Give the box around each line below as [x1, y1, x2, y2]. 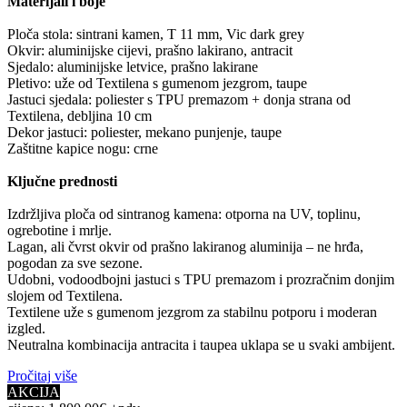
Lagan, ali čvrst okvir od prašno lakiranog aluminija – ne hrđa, [7, 238, 363, 254]
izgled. [7, 320, 45, 336]
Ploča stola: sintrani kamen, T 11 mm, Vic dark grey [7, 25, 304, 42]
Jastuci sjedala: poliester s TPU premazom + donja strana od [7, 91, 351, 107]
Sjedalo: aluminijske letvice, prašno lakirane [7, 58, 258, 74]
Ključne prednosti [7, 173, 117, 189]
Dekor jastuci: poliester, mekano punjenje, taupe [7, 124, 282, 140]
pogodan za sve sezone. [7, 254, 143, 271]
